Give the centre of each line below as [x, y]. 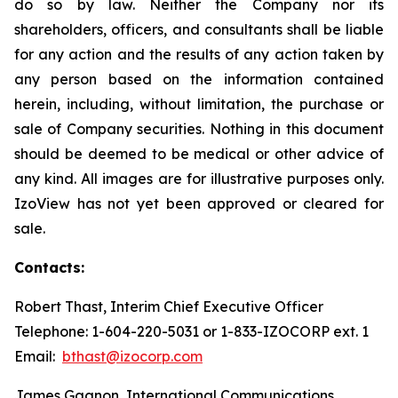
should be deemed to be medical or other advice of [199, 154]
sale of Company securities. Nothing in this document [199, 129]
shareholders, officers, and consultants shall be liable [199, 29]
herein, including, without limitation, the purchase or [199, 104]
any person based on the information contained [199, 79]
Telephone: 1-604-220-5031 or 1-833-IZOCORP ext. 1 [191, 331]
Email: [38, 356]
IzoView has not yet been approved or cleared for [199, 203]
